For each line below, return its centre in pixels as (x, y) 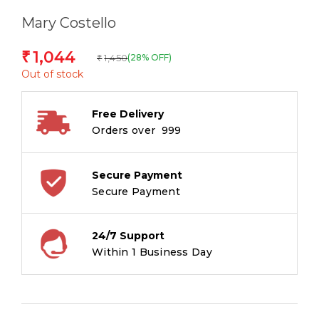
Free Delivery (128, 114)
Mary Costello (69, 23)
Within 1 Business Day (152, 252)
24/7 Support (128, 236)
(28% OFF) (150, 58)
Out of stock (52, 74)
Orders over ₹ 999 (137, 131)
